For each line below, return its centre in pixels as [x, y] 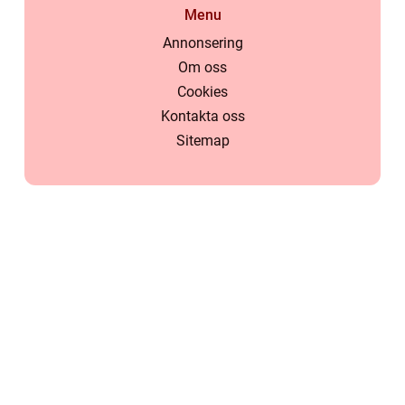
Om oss [202, 68]
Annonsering [202, 43]
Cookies [202, 92]
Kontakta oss [202, 117]
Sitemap [202, 141]
